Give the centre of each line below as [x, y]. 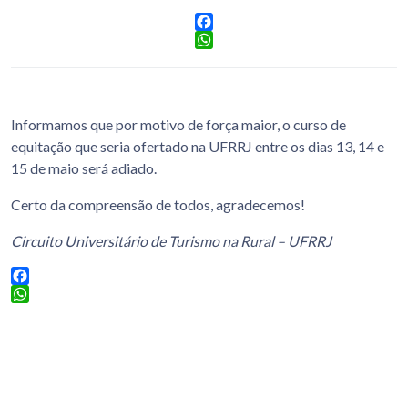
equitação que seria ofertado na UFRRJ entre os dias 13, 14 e [198, 146]
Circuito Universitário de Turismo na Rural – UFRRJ [171, 240]
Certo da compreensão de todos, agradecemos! [158, 204]
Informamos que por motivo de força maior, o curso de [178, 124]
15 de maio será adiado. [84, 168]
